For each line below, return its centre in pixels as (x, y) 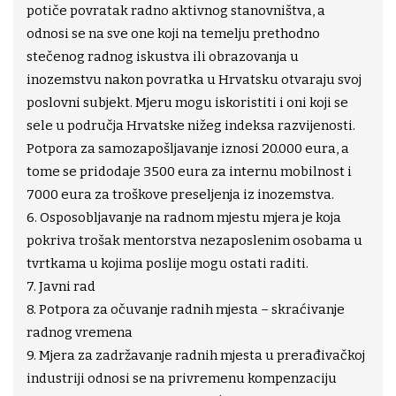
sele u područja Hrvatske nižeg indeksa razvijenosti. (191, 126)
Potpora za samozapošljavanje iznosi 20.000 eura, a (188, 149)
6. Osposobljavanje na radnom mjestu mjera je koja (184, 218)
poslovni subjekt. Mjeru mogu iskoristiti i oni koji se (187, 103)
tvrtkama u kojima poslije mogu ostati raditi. (168, 264)
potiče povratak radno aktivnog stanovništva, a (176, 11)
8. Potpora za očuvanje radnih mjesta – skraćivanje (186, 310)
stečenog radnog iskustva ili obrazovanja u (163, 57)
